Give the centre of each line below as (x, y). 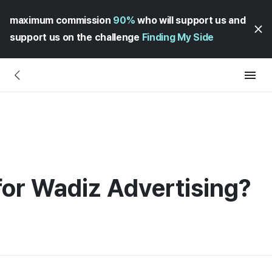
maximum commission (62, 20)
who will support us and (190, 20)
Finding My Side (178, 37)
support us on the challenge (76, 37)
